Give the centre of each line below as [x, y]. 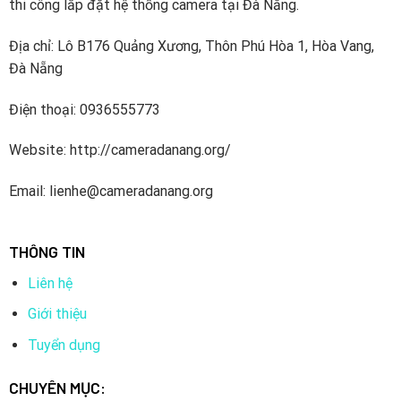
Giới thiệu [57, 314]
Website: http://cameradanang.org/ [119, 150]
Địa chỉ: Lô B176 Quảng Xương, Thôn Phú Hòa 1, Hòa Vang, [191, 46]
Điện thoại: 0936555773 [84, 109]
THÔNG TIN [47, 251]
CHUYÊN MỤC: [57, 387]
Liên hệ [50, 283]
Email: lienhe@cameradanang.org [111, 192]
